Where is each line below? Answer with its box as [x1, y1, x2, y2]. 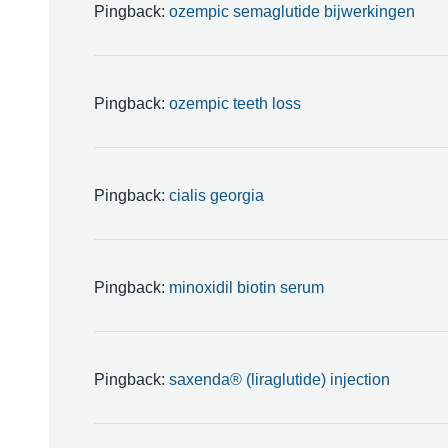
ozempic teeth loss [168, 95, 301, 112]
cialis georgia [168, 187, 264, 204]
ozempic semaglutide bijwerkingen [168, 3, 415, 20]
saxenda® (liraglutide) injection [168, 371, 390, 388]
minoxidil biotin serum [168, 279, 324, 296]
